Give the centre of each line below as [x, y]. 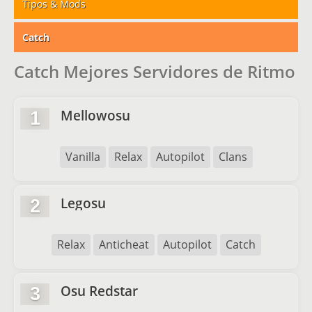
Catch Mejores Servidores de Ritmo [155, 71]
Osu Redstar [99, 291]
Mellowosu [95, 115]
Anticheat [124, 244]
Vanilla [83, 157]
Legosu [83, 203]
